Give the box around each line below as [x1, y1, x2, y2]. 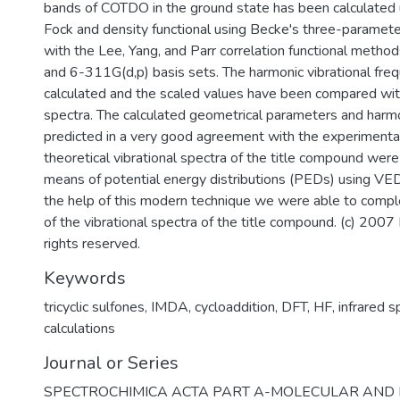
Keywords [44, 266, 126, 290]
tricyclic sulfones [44, 297, 145, 317]
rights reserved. [44, 234, 140, 254]
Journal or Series [44, 351, 179, 375]
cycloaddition [195, 297, 275, 317]
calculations [44, 319, 115, 338]
